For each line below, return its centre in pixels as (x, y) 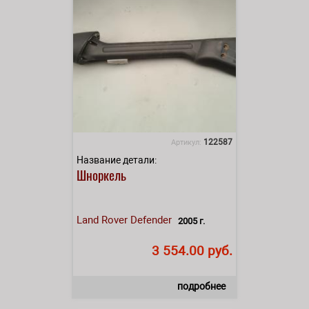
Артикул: (187, 142)
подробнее (201, 286)
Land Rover (102, 220)
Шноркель (101, 174)
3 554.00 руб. (192, 250)
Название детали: (117, 160)
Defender (151, 220)
